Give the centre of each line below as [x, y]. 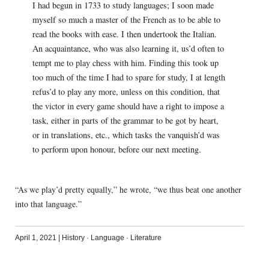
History [73, 238]
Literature [146, 238]
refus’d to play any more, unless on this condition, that [126, 92]
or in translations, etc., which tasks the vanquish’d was [126, 135]
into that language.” [48, 204]
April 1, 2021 [35, 238]
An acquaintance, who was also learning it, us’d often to [128, 48]
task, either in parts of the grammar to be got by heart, [125, 120]
